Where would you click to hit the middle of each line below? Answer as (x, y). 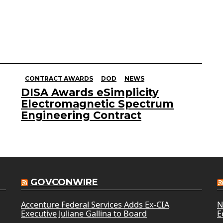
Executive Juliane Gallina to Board (84, 213)
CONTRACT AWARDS (59, 78)
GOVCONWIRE (64, 182)
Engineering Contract (81, 115)
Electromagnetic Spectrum (97, 104)
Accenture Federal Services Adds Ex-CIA (95, 204)
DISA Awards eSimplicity (90, 92)
